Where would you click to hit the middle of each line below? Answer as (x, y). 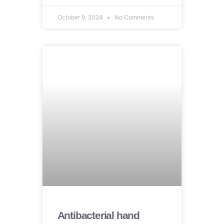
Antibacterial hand (98, 215)
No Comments (133, 17)
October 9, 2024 (81, 17)
